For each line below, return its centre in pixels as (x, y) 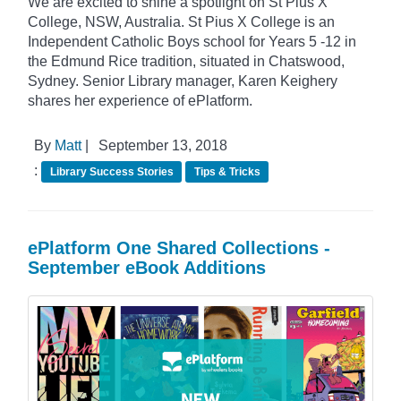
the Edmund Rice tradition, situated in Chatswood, (186, 61)
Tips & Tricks (227, 171)
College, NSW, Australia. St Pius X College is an (181, 21)
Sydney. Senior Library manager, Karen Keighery (183, 81)
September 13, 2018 (161, 145)
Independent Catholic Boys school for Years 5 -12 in (192, 41)
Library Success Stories (111, 171)
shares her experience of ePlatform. (140, 100)
